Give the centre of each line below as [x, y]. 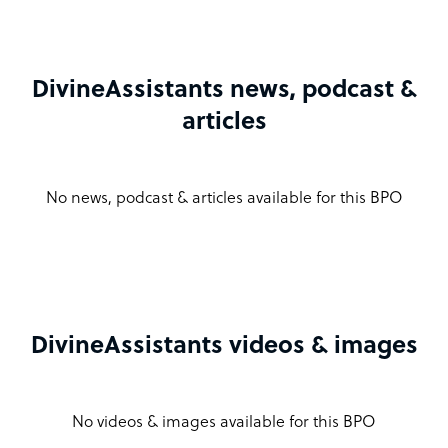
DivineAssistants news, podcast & [224, 91]
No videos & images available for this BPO [224, 423]
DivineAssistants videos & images [224, 347]
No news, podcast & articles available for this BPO [224, 199]
